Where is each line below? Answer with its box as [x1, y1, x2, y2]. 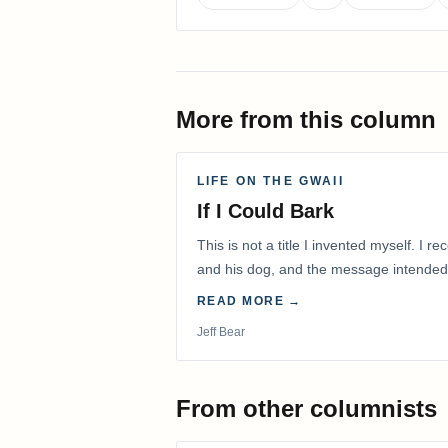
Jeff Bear [197, 325, 245, 340]
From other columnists [176, 395, 437, 423]
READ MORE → [197, 294, 302, 309]
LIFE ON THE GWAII [197, 174, 344, 189]
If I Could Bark [197, 200, 334, 223]
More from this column [176, 106, 436, 134]
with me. [197, 285, 250, 302]
